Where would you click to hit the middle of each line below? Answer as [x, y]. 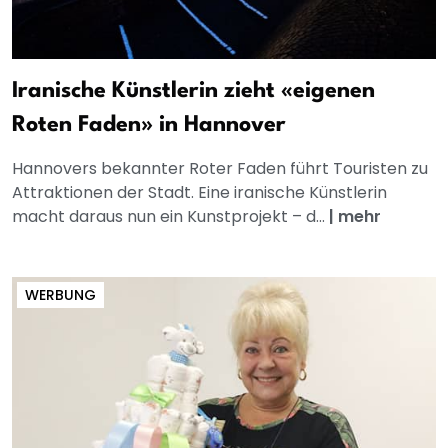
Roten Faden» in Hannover [149, 124]
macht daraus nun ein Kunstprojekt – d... [170, 216]
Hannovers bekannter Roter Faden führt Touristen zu [220, 168]
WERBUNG [60, 294]
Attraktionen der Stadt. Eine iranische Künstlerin [199, 192]
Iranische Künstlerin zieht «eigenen [193, 90]
